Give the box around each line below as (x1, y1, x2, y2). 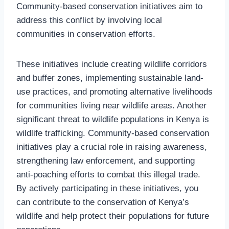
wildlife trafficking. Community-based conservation (16, 128, 209, 138)
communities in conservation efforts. (16, 29, 155, 39)
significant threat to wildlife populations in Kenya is (16, 114, 209, 124)
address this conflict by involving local (16, 15, 162, 25)
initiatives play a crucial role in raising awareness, (16, 142, 207, 152)
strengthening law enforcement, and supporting (16, 155, 195, 166)
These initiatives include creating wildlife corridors (16, 59, 207, 69)
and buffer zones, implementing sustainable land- (16, 73, 203, 83)
